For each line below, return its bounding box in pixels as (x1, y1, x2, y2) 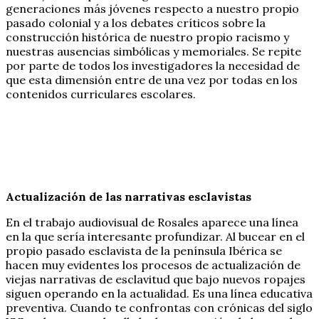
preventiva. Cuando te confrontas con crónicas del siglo (6, 300, 313, 315)
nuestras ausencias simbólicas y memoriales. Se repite (6, 43, 301, 58)
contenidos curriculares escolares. (6, 86, 196, 101)
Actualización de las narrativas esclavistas (6, 189, 251, 204)
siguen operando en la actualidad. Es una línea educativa (6, 286, 313, 300)
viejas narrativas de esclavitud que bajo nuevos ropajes (6, 271, 305, 286)
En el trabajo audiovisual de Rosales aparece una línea (6, 214, 298, 229)
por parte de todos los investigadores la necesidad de (6, 58, 300, 73)
